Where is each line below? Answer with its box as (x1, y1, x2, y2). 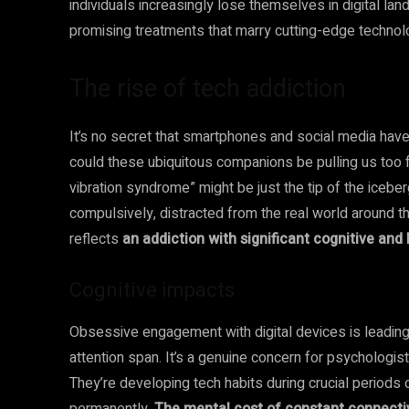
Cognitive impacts (69, 278, 235, 301)
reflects (69, 228, 122, 250)
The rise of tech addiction (69, 74, 346, 103)
